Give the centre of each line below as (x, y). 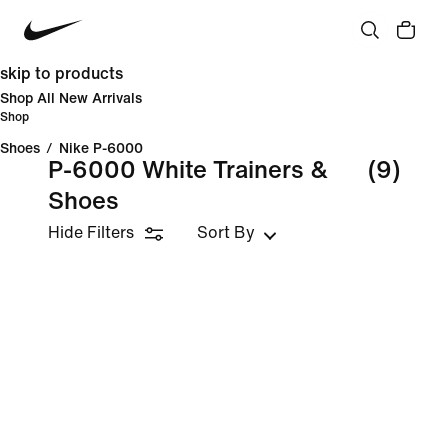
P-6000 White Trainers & (188, 170)
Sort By (226, 232)
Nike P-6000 (101, 148)
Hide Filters (91, 232)
